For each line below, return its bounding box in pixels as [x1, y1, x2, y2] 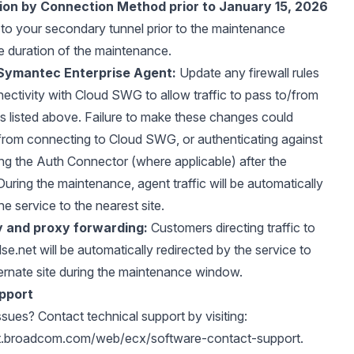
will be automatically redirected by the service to [36, 242, 311, 258]
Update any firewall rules [176, 65, 319, 81]
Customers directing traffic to [148, 220, 315, 235]
